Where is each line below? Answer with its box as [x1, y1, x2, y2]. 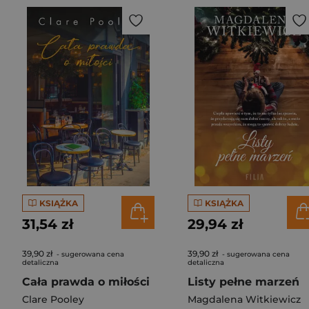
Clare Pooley [22, 293, 84, 306]
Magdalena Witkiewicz [188, 293, 301, 306]
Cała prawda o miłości [22, 275, 150, 288]
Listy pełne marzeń [188, 275, 299, 288]
